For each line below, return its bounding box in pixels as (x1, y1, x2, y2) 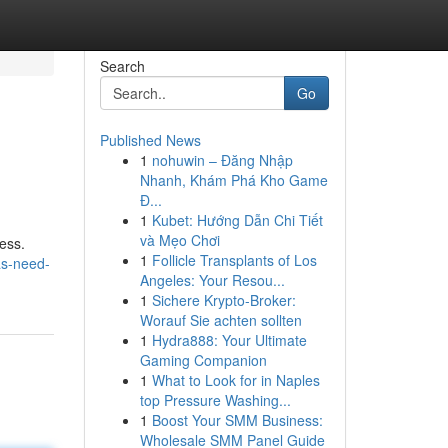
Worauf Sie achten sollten (139, 310, 302, 330)
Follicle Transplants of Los (151, 250, 317, 270)
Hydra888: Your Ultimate (151, 330, 307, 350)
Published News (99, 130, 201, 150)
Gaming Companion (139, 350, 267, 370)
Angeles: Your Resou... (139, 270, 285, 290)
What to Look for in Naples (151, 370, 320, 390)
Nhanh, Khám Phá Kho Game (139, 170, 328, 190)
